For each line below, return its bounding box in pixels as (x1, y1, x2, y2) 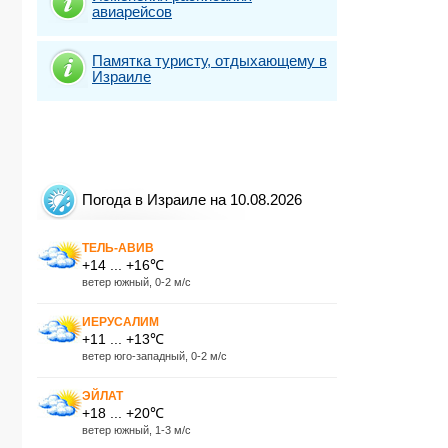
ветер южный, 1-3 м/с (82, 423, 191, 436)
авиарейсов (92, 2, 172, 20)
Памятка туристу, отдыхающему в (92, 51, 327, 69)
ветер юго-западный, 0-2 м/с (82, 349, 227, 362)
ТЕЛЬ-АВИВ (82, 240, 154, 255)
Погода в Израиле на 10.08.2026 (82, 191, 302, 208)
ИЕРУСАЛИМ (82, 314, 159, 329)
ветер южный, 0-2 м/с (82, 275, 191, 288)
